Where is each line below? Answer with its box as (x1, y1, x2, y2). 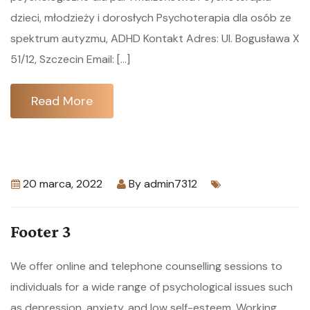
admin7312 (144, 176, 197, 191)
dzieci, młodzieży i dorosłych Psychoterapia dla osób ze (10, 10, 291, 25)
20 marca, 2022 (23, 176, 102, 191)
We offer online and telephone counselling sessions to (10, 259, 282, 273)
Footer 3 (10, 222, 71, 241)
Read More (31, 93, 93, 109)
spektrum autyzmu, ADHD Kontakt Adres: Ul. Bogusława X (10, 31, 300, 46)
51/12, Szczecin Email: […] (10, 52, 130, 66)
